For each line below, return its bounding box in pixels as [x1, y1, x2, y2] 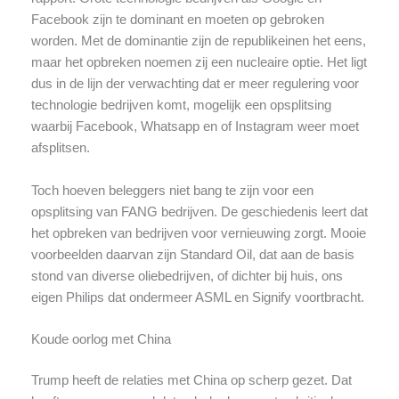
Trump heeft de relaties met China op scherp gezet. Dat [30, 372, 352, 387]
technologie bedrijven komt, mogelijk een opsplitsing [30, 97, 331, 112]
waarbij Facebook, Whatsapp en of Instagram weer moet [30, 118, 359, 134]
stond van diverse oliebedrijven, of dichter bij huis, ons [30, 268, 343, 283]
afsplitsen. [30, 140, 90, 155]
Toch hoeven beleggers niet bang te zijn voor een [30, 183, 313, 198]
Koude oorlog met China [30, 332, 171, 346]
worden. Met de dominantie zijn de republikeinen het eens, [30, 33, 366, 48]
